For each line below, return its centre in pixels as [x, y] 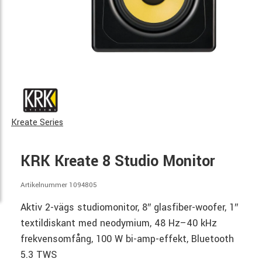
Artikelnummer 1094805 [59, 185]
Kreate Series [37, 123]
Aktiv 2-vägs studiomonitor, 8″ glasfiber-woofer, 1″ [129, 208]
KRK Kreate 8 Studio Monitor [118, 162]
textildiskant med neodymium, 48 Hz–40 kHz [119, 223]
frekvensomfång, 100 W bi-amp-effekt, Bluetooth [127, 239]
